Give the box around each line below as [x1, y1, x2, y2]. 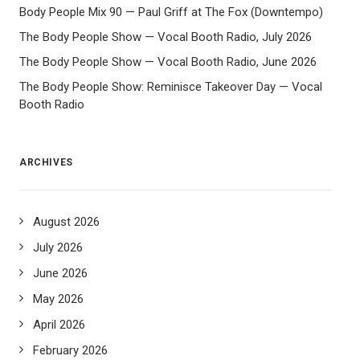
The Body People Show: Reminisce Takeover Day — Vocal [19, 80, 322, 94]
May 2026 [33, 292, 84, 306]
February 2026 [33, 343, 108, 358]
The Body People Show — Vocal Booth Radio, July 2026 [19, 30, 312, 44]
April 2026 [33, 317, 85, 332]
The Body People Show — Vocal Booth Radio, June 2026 [19, 55, 317, 69]
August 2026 [33, 215, 100, 229]
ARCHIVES [19, 157, 73, 168]
